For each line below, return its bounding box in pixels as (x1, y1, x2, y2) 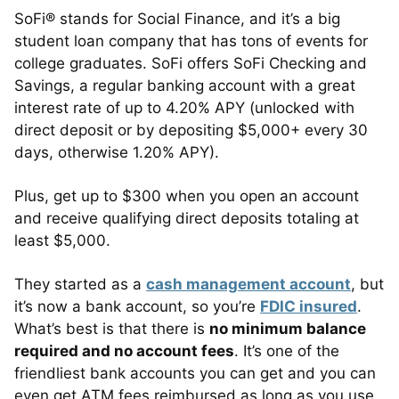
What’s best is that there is (14, 319, 209, 338)
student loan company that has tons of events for (14, 31, 368, 50)
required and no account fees (14, 341, 234, 360)
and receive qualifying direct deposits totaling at (14, 208, 359, 227)
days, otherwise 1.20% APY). (14, 142, 219, 161)
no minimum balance (209, 319, 366, 338)
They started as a (14, 274, 146, 293)
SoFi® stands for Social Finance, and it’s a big (14, 9, 340, 28)
